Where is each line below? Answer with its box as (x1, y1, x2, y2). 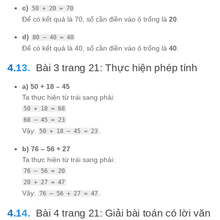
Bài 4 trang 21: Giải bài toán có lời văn (36, 207, 211, 219)
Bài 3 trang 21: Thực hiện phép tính (36, 62, 197, 74)
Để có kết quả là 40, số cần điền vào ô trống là (22, 44, 169, 53)
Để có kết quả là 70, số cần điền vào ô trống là (22, 15, 169, 24)
